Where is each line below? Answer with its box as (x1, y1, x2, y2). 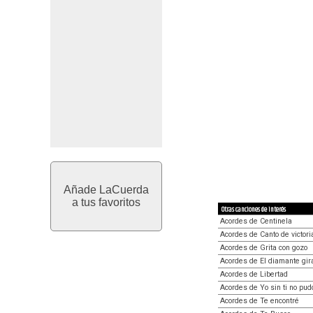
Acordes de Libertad (220, 269, 288, 279)
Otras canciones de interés (221, 203, 286, 215)
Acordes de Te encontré (220, 296, 299, 305)
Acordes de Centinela (220, 216, 292, 226)
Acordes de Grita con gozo (220, 242, 307, 252)
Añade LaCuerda (64, 184, 149, 196)
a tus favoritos (72, 196, 140, 208)
